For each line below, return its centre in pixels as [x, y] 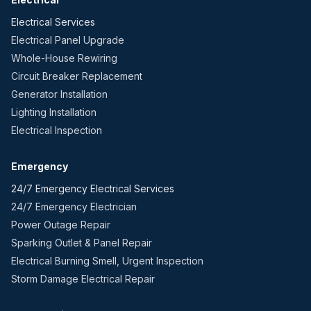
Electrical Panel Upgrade [68, 40]
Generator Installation [59, 94]
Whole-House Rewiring [64, 58]
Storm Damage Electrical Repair [83, 279]
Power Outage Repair [61, 225]
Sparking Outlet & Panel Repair [82, 243]
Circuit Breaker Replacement [77, 76]
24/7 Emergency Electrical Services [93, 188]
